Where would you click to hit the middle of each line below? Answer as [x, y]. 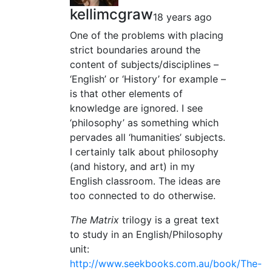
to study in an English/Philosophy [146, 235]
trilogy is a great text [169, 220]
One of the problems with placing [147, 36]
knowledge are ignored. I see [136, 108]
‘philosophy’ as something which [144, 123]
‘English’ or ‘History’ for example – [148, 79]
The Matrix [94, 220]
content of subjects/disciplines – [144, 65]
